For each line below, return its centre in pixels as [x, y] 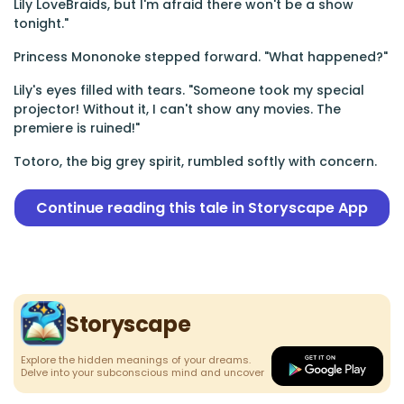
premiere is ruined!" [77, 128]
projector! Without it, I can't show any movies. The [177, 109]
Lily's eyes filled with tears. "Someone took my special [189, 90]
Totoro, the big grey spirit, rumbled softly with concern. [195, 161]
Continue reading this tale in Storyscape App [202, 208]
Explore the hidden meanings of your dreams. [136, 360]
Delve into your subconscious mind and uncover [142, 372]
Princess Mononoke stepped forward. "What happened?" [201, 57]
